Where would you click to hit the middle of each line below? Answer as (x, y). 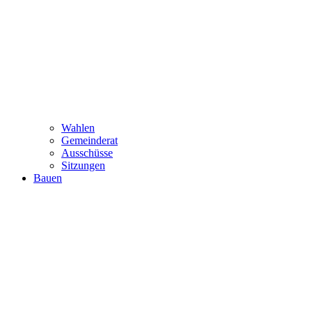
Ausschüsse (87, 153)
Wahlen (78, 127)
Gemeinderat (89, 140)
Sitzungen (83, 165)
